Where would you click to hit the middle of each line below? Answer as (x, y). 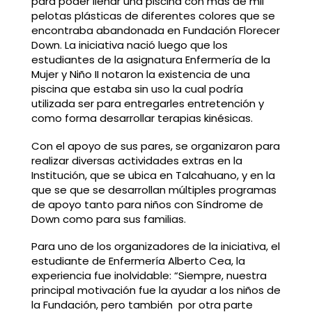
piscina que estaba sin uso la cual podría (137, 88)
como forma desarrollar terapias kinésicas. (142, 118)
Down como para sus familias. (108, 219)
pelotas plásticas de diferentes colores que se (153, 15)
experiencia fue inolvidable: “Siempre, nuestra (149, 276)
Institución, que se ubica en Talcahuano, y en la (153, 175)
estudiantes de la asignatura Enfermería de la (150, 59)
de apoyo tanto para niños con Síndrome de (147, 204)
